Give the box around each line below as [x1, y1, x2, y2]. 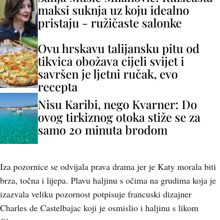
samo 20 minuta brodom [38, 122, 167, 137]
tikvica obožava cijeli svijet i [38, 53, 184, 69]
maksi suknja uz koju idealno [38, 2, 189, 18]
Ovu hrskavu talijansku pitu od [38, 40, 199, 56]
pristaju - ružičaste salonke [38, 15, 182, 30]
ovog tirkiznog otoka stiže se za [38, 109, 200, 125]
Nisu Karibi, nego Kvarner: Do [38, 96, 197, 112]
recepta [38, 79, 78, 94]
